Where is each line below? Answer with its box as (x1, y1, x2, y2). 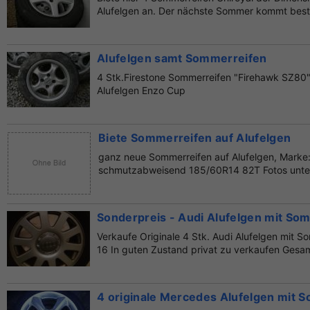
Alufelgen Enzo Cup (97, 84, 185, 97)
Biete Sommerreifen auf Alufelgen (98, 131, 291, 145)
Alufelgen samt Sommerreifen (97, 51, 267, 66)
